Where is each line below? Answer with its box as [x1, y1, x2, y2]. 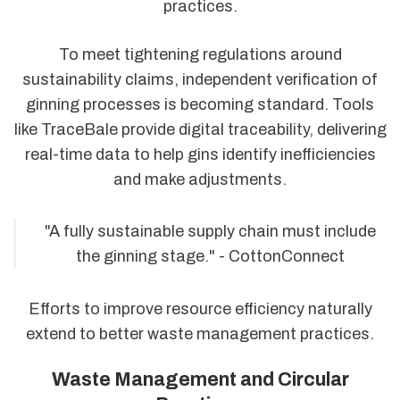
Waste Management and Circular [51, 369, 349, 391]
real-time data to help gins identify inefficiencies [24, 145, 376, 163]
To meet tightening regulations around [58, 45, 342, 63]
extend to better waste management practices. [26, 324, 374, 343]
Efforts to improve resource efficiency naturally [28, 299, 372, 318]
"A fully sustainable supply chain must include [45, 222, 376, 241]
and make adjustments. [113, 170, 287, 188]
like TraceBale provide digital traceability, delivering [13, 120, 387, 138]
